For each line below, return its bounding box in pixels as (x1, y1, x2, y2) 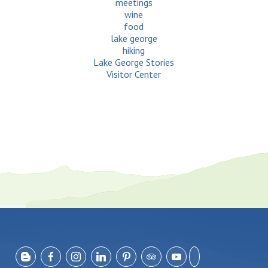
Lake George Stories (93, 56, 175, 69)
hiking (123, 44, 145, 57)
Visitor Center (106, 68, 162, 81)
